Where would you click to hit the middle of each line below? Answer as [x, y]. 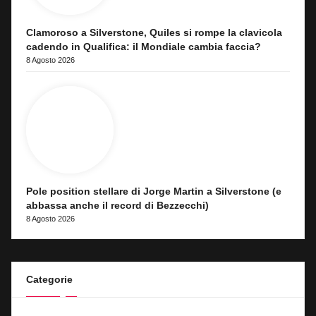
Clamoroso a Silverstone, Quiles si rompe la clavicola [154, 33]
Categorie [49, 280]
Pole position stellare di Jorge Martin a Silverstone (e [154, 192]
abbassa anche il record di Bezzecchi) [117, 206]
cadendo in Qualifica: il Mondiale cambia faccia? [144, 47]
